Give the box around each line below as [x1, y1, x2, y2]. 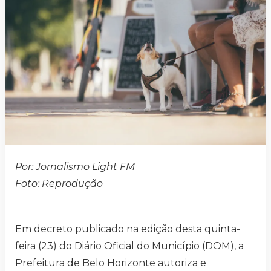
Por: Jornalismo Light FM [15, 160, 135, 172]
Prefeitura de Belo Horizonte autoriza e [15, 256, 206, 269]
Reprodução [42, 177, 103, 189]
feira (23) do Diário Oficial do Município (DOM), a [15, 240, 244, 252]
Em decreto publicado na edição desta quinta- [15, 223, 240, 235]
